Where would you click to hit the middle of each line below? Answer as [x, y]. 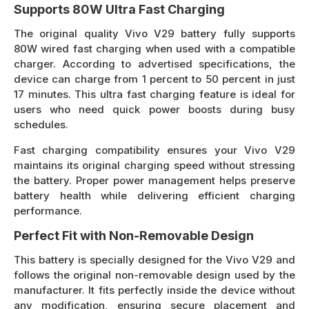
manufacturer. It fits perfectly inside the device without [154, 290]
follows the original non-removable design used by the [154, 275]
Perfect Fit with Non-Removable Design [134, 235]
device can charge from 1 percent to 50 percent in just [154, 79]
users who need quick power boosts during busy [154, 109]
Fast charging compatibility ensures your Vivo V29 [154, 150]
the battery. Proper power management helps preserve [154, 180]
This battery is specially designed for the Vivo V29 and [154, 259]
